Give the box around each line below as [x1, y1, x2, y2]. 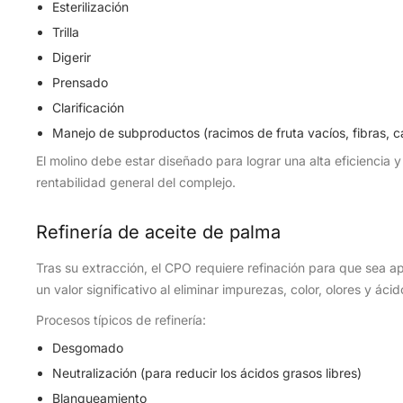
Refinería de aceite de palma [36, 221, 281, 243]
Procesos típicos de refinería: [36, 312, 206, 327]
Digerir [52, 49, 91, 65]
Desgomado [52, 340, 123, 355]
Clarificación [52, 100, 124, 115]
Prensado [52, 75, 108, 90]
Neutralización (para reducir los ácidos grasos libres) [52, 365, 362, 381]
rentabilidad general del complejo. [36, 175, 236, 190]
